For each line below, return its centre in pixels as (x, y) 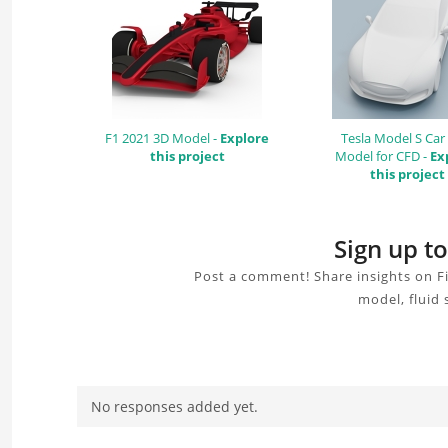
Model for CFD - (382, 155)
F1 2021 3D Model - (162, 137)
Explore (244, 137)
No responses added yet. (174, 406)
